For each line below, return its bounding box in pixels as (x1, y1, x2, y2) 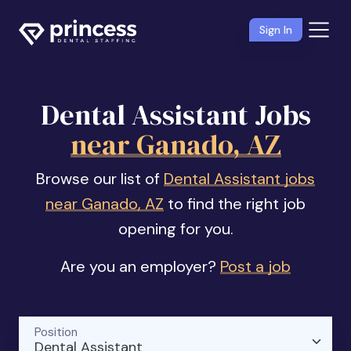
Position (34, 324, 78, 340)
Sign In (259, 23, 292, 37)
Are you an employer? (60, 256, 220, 277)
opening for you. (118, 219, 233, 239)
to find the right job (164, 194, 306, 214)
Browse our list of (36, 168, 164, 189)
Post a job (220, 256, 291, 277)
